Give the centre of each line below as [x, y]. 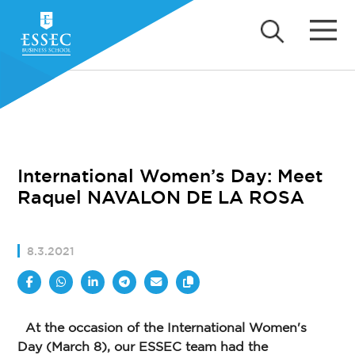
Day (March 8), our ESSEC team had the [143, 347]
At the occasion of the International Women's [162, 328]
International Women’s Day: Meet [170, 176]
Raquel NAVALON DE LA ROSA [161, 197]
